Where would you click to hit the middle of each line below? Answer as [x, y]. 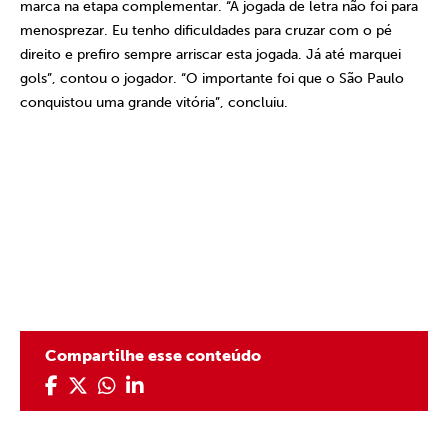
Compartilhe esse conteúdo [153, 355]
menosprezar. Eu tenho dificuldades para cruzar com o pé [206, 30]
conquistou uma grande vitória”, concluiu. [154, 102]
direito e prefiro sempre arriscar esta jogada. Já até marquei [210, 54]
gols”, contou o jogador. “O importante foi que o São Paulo [212, 78]
